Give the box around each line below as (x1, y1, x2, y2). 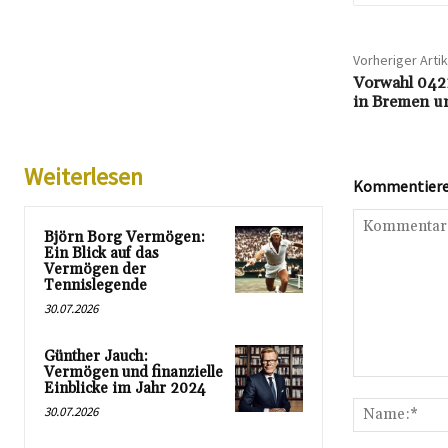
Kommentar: (351, 377, 430, 395)
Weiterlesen (24, 160, 143, 192)
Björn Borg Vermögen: (44, 227, 205, 247)
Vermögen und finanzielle (44, 362, 223, 382)
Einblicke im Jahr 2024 (44, 378, 206, 398)
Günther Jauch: (44, 346, 148, 366)
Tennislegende (44, 275, 147, 295)
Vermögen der (44, 259, 146, 279)
